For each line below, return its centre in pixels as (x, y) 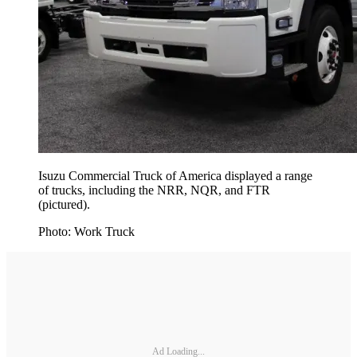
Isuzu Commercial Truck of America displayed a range (175, 176)
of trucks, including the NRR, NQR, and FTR (154, 190)
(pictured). (64, 205)
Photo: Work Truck (86, 232)
